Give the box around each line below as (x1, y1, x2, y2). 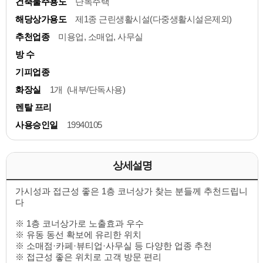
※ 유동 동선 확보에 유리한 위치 (15, 230, 141, 240)
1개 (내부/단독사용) (49, 85, 125, 95)
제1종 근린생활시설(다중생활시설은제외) (75, 14, 232, 25)
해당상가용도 (15, 14, 66, 25)
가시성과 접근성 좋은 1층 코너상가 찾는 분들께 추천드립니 (15, 186, 248, 197)
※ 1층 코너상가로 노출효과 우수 (15, 218, 144, 229)
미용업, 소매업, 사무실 (58, 32, 143, 42)
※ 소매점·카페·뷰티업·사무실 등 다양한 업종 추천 (15, 241, 212, 251)
